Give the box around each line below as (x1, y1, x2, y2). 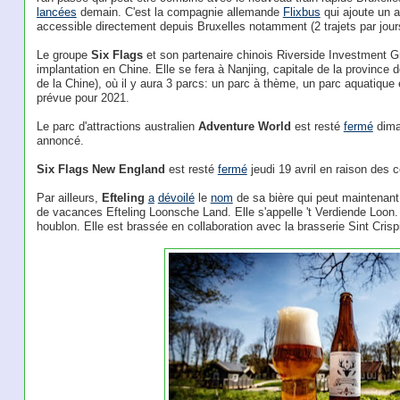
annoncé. (36, 134, 84, 148)
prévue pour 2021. (36, 91, 129, 105)
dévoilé (157, 191, 195, 205)
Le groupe (36, 48, 91, 62)
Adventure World (197, 120, 291, 134)
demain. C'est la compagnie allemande (76, 5, 283, 20)
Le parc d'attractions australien (36, 120, 198, 134)
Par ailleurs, (36, 191, 102, 205)
